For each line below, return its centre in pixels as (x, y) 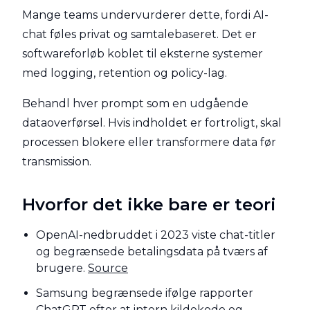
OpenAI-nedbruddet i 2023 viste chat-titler (156, 235)
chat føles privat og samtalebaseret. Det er (139, 34)
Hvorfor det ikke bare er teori (149, 204)
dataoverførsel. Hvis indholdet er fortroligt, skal (152, 123)
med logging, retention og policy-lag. (125, 73)
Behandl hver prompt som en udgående (135, 103)
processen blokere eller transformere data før (149, 142)
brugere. (61, 268)
